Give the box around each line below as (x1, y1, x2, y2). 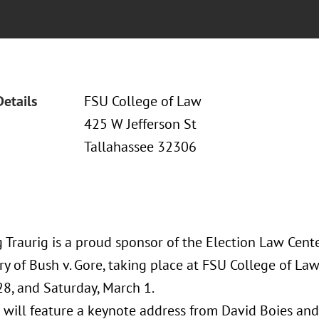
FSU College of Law (83, 92, 202, 110)
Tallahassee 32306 (83, 137, 197, 156)
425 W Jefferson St (83, 115, 197, 133)
